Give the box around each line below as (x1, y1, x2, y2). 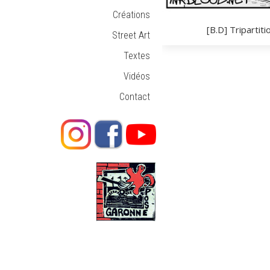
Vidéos (123, 71, 150, 83)
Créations (112, 9, 150, 21)
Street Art (111, 30, 150, 42)
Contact (119, 91, 150, 103)
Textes (123, 50, 150, 62)
